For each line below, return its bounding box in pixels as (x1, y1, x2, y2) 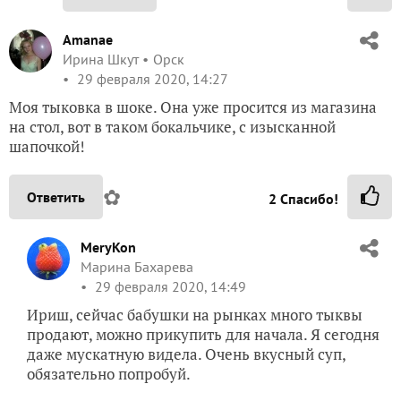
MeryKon (81, 237, 136, 256)
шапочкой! (9, 135, 85, 157)
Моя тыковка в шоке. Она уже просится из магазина (9, 96, 377, 117)
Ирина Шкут (63, 49, 139, 68)
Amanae (63, 30, 113, 48)
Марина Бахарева (81, 257, 193, 276)
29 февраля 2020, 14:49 (91, 277, 246, 295)
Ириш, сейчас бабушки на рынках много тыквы (27, 303, 363, 325)
